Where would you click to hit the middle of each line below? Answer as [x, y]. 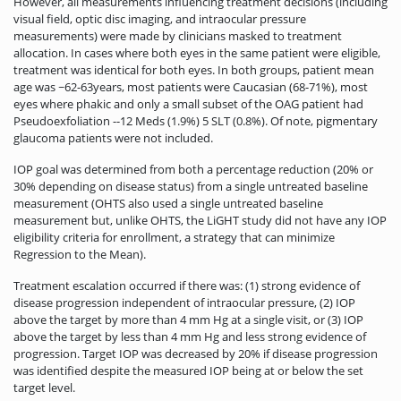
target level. [44, 387]
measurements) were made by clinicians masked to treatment [178, 35]
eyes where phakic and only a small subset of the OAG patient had [188, 103]
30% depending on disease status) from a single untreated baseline [191, 186]
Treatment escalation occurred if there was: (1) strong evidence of [187, 285]
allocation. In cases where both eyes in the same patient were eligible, [197, 52]
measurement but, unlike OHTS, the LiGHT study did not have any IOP [200, 220]
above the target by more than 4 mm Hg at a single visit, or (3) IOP [188, 319]
